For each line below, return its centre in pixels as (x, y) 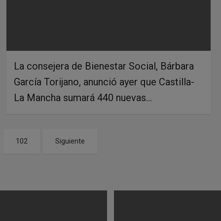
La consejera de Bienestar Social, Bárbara (104, 66)
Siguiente (70, 141)
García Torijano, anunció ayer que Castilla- (104, 82)
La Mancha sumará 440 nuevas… (83, 97)
